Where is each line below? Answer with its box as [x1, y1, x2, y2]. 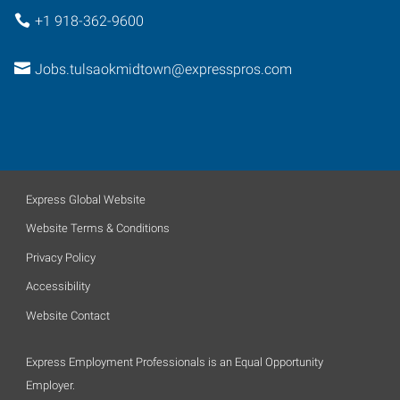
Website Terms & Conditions [26, 221, 170, 235]
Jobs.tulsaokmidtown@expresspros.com [34, 61, 292, 78]
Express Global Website [26, 192, 146, 206]
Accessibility [26, 279, 90, 293]
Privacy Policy [26, 250, 96, 264]
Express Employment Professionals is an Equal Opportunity [26, 354, 323, 369]
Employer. [26, 378, 75, 392]
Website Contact [26, 308, 110, 322]
